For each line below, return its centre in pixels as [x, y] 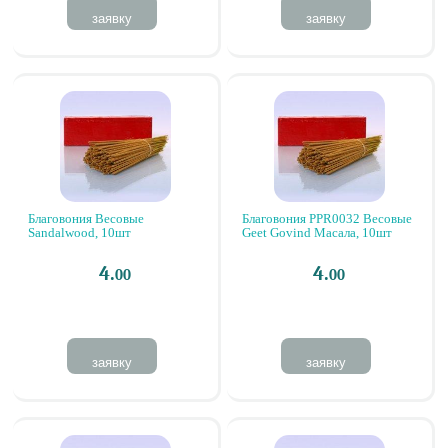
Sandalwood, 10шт [79, 232]
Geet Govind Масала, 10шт [317, 232]
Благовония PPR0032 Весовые [327, 218]
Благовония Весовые [86, 218]
